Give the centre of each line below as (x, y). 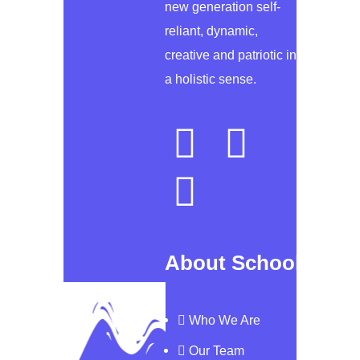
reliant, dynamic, (211, 31)
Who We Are (225, 321)
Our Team (217, 351)
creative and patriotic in (231, 55)
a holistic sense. (211, 80)
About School (233, 263)
